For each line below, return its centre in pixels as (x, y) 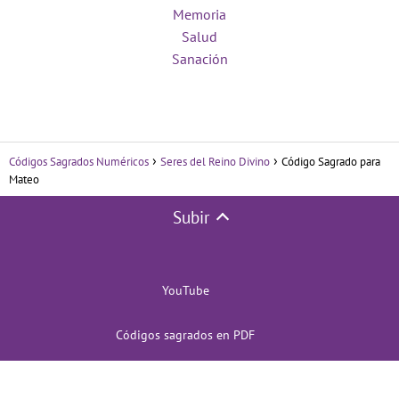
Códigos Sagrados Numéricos (79, 162)
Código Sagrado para (331, 162)
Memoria (199, 15)
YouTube (185, 291)
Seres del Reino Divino (215, 162)
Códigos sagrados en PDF (185, 335)
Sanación (199, 59)
